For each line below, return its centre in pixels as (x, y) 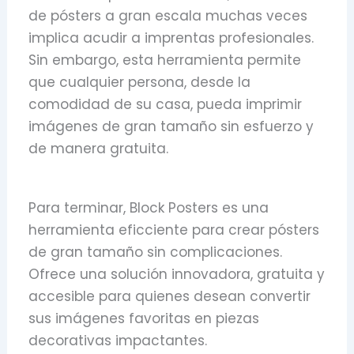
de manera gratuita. (99, 148)
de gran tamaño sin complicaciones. (156, 252)
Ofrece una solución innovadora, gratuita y (177, 274)
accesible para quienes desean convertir (170, 296)
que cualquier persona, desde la (140, 82)
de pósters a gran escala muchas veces (168, 15)
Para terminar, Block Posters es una (149, 207)
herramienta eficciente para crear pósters (174, 230)
